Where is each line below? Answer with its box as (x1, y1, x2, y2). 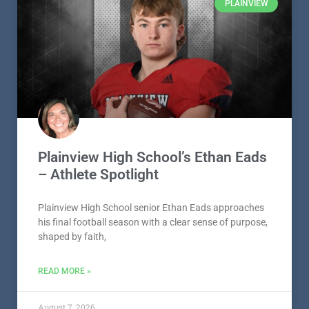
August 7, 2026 (38, 33, 95, 45)
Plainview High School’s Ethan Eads (38, 247, 267, 264)
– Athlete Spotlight (38, 264, 159, 281)
